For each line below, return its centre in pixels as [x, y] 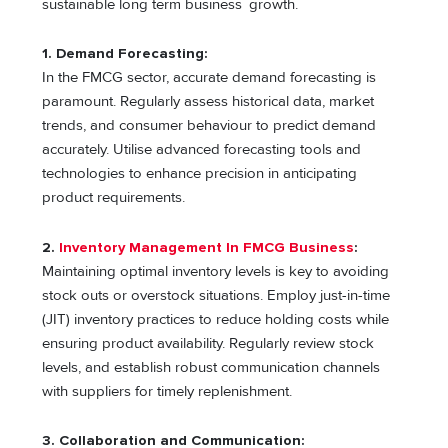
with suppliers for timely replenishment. [167, 391]
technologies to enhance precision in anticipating [200, 174]
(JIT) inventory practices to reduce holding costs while [216, 319]
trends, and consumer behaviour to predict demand [209, 126]
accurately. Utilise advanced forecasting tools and [202, 150]
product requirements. [114, 198]
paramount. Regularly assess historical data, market [208, 102]
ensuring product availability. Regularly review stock [208, 343]
